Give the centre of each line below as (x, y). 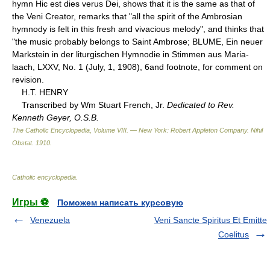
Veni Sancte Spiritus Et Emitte (211, 220)
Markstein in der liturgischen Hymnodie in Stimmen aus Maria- (130, 54)
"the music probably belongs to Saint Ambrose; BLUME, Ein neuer (137, 41)
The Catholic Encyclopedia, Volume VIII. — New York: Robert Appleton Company (130, 130)
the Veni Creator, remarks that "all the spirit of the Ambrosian (127, 16)
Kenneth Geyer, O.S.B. (55, 117)
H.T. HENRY (40, 92)
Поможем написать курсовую (120, 202)
